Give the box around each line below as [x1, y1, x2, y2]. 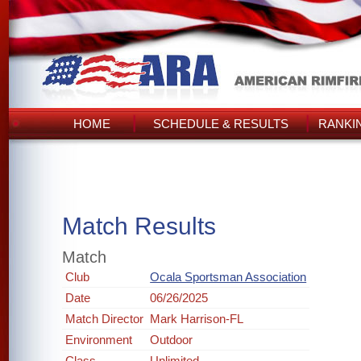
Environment [65, 333, 133, 346]
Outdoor [150, 333, 193, 346]
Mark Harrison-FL [150, 312, 244, 326]
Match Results [62, 213, 217, 239]
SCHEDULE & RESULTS [153, 117, 288, 131]
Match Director [65, 312, 144, 326]
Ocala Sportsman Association [150, 270, 307, 284]
